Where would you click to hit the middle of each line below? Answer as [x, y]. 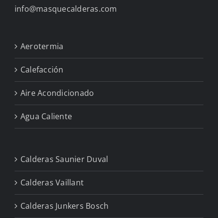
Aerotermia [42, 46]
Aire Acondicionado [57, 93]
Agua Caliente [46, 117]
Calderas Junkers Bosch [65, 206]
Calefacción [42, 70]
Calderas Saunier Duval [64, 159]
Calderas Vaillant [52, 183]
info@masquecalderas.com [66, 9]
